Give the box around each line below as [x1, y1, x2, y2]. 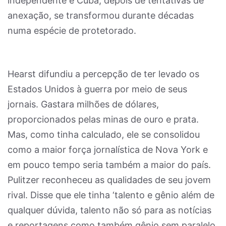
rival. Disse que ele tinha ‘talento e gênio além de [8, 190, 214, 200]
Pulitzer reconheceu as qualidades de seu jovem [8, 175, 211, 185]
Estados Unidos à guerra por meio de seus [8, 84, 187, 94]
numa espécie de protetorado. [8, 25, 136, 36]
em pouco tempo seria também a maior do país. [8, 159, 211, 170]
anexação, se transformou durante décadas [8, 10, 194, 21]
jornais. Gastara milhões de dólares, [8, 99, 159, 109]
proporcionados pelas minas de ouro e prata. [8, 114, 199, 125]
